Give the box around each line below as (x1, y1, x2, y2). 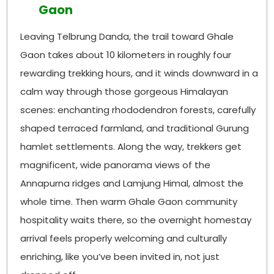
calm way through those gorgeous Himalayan (20, 85, 229, 98)
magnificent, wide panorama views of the (20, 158, 211, 172)
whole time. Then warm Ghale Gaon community (20, 195, 238, 209)
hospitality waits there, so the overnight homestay (20, 213, 252, 227)
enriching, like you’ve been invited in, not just (20, 250, 220, 264)
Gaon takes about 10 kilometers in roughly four (20, 48, 232, 62)
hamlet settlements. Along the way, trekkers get (20, 140, 242, 154)
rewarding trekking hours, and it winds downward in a (20, 67, 259, 80)
